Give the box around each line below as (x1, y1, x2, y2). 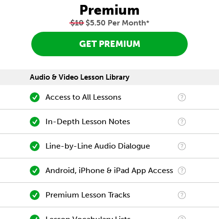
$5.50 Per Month (83, 18, 146, 27)
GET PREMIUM (79, 39, 140, 50)
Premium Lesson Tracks (45, 190, 130, 199)
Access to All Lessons (45, 92, 121, 102)
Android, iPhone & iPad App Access (45, 166, 173, 175)
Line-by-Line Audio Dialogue (45, 141, 150, 151)
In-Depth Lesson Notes (45, 117, 130, 126)
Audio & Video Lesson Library (30, 73, 130, 82)
